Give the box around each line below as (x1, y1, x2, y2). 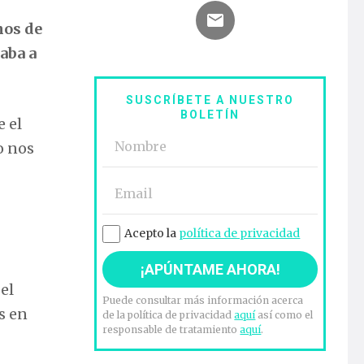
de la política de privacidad (102, 309, 235, 322)
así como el (255, 309, 314, 322)
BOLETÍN (180, 108, 240, 122)
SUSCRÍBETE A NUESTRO (126, 93, 295, 107)
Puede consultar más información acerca (102, 294, 304, 307)
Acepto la (124, 226, 180, 241)
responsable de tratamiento (102, 323, 240, 336)
